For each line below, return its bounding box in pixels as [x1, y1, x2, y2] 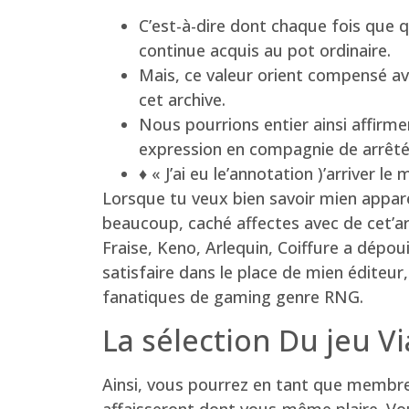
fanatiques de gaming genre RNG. [102, 286, 363, 309]
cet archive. [139, 89, 225, 111]
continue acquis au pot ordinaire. [139, 39, 391, 62]
